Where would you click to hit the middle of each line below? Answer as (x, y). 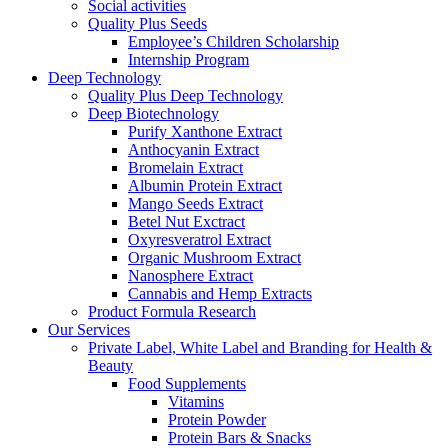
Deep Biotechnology (153, 114)
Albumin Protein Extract (205, 186)
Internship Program (188, 60)
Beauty (110, 366)
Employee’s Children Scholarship (233, 42)
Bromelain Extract (185, 168)
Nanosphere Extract (190, 276)
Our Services (89, 330)
